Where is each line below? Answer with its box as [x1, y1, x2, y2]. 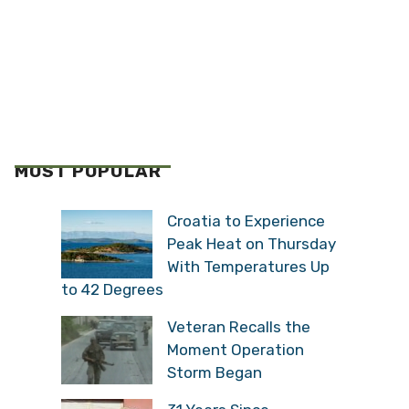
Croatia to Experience [167, 211, 325, 230]
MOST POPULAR [15, 161, 162, 182]
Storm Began [167, 362, 262, 382]
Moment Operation [167, 340, 304, 359]
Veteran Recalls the [167, 317, 310, 336]
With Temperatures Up [167, 257, 330, 276]
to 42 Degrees [61, 279, 163, 299]
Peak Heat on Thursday [167, 234, 336, 253]
